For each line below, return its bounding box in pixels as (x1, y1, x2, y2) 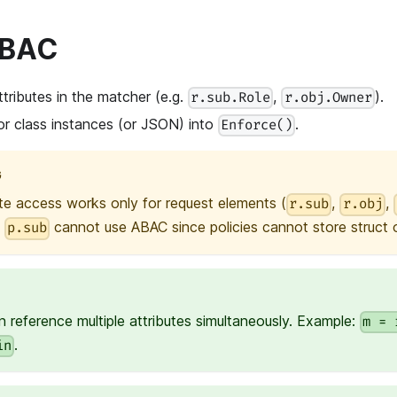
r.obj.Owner (284, 89, 372, 106)
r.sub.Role (191, 89, 271, 106)
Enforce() (221, 117, 293, 135)
